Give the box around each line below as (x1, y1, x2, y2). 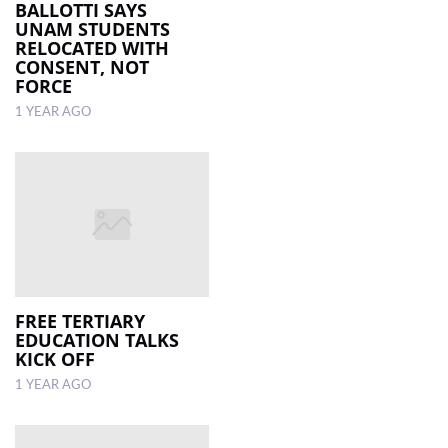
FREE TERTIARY (15, 309, 145, 334)
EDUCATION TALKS (15, 328, 179, 353)
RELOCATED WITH (15, 35, 169, 60)
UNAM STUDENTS (15, 16, 170, 41)
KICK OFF (15, 347, 95, 372)
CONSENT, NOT (15, 54, 149, 79)
